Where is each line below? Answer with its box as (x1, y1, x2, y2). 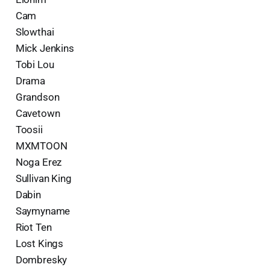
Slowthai (15, 25, 54, 38)
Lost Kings (15, 237, 64, 250)
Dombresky (15, 253, 67, 266)
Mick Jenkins (15, 42, 74, 54)
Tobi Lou (15, 58, 54, 71)
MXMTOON (15, 139, 67, 152)
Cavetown (15, 107, 60, 119)
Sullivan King (15, 172, 72, 184)
